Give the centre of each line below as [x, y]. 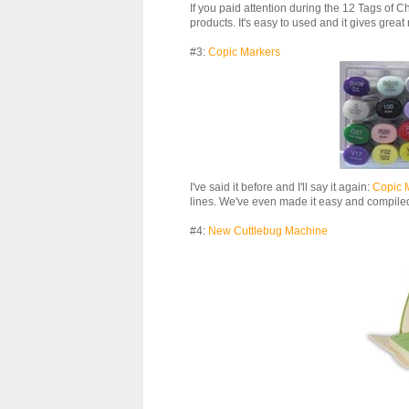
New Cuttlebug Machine [268, 231]
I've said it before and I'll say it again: [281, 187]
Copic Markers [244, 52]
